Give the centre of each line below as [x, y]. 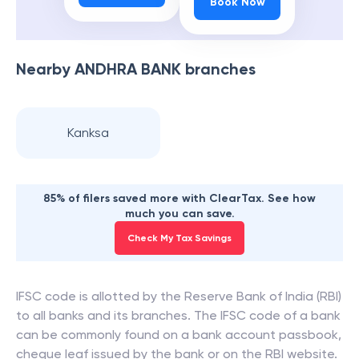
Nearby [45, 69]
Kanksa [88, 133]
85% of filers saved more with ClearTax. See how [179, 198]
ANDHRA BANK [128, 69]
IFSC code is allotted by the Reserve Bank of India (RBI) [179, 296]
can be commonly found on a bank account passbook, [179, 335]
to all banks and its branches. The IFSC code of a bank [178, 315]
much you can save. [179, 214]
